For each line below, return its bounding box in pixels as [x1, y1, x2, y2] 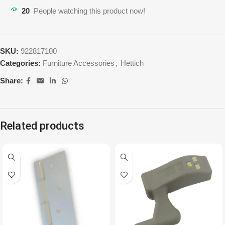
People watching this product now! [34, 6, 145, 15]
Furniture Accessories [43, 58, 115, 67]
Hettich [121, 58, 144, 67]
